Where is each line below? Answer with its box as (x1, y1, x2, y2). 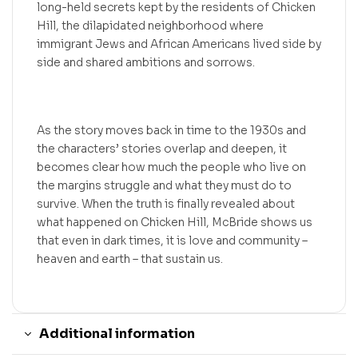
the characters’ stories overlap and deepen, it (37, 141, 287, 157)
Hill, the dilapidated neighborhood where (37, 18, 264, 33)
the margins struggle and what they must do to (37, 178, 292, 193)
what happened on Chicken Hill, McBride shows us (37, 215, 312, 230)
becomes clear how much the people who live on (37, 160, 306, 175)
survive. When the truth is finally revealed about (37, 197, 295, 212)
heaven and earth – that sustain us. (37, 252, 223, 267)
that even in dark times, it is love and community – (37, 233, 308, 249)
